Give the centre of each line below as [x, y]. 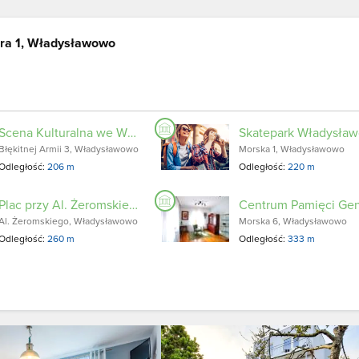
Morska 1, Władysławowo [292, 149]
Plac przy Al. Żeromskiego [133, 204]
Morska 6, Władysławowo [293, 221]
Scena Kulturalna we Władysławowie [131, 132]
